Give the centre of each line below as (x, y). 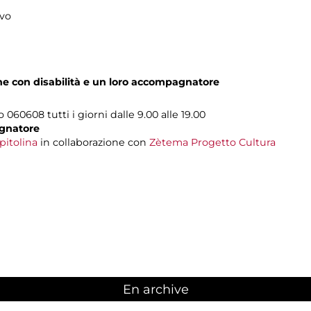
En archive (155, 290)
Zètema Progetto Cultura (212, 142)
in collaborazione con (93, 142)
